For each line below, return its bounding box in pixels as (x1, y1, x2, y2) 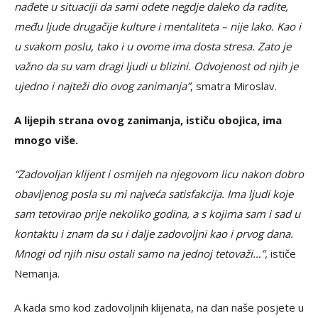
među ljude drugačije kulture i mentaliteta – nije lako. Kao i (14, 18, 301, 33)
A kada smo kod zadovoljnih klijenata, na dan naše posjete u (14, 300, 304, 314)
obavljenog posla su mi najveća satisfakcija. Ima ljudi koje (14, 186, 293, 201)
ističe (268, 246, 296, 261)
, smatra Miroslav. (190, 78, 277, 93)
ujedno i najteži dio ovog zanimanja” (14, 78, 190, 93)
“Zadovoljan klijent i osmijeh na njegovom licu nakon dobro (14, 166, 304, 181)
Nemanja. (14, 265, 60, 280)
